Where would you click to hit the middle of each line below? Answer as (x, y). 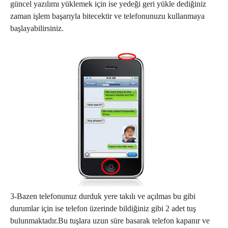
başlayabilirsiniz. (37, 28)
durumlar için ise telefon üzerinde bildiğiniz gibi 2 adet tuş (103, 208)
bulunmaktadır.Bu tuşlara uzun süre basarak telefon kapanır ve (110, 221)
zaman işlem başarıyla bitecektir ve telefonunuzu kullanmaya (107, 16)
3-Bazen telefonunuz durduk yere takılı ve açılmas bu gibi (103, 196)
